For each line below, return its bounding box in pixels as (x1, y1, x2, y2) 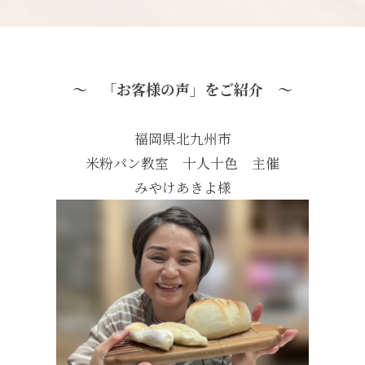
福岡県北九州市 (134, 128, 231, 148)
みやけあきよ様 (134, 177, 231, 197)
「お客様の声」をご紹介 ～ (87, 77, 292, 99)
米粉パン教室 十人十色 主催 (86, 152, 279, 173)
